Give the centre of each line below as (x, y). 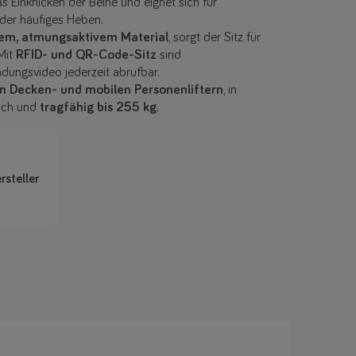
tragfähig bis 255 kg (98, 108)
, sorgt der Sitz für (215, 38)
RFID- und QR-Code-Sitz (86, 56)
